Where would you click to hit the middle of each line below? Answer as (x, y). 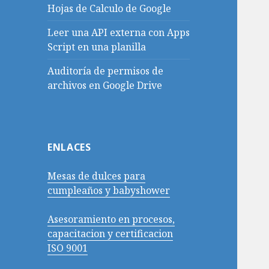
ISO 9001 (68, 248)
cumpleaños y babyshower (109, 191)
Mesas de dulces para (97, 176)
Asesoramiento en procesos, (111, 219)
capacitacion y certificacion (110, 234)
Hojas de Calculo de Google (110, 9)
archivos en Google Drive (105, 86)
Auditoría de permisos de (106, 71)
